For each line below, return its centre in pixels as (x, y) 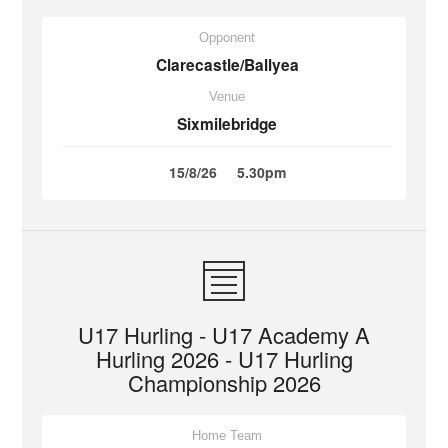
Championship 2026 (224, 382)
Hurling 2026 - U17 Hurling (224, 358)
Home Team (227, 435)
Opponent (227, 37)
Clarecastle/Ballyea (227, 65)
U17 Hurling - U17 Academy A (224, 334)
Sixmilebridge (227, 124)
